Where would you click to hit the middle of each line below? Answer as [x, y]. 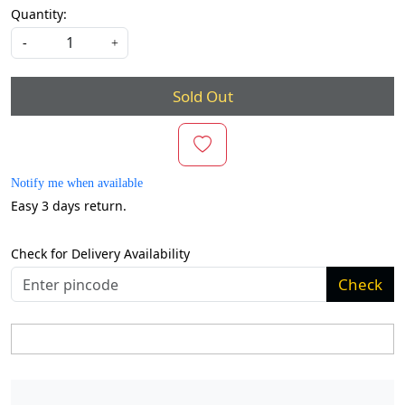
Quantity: [39, 14]
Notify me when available [77, 183]
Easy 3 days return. [69, 206]
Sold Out [202, 96]
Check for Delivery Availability [100, 254]
